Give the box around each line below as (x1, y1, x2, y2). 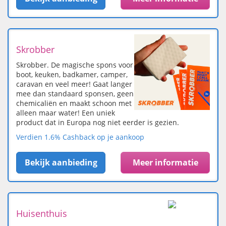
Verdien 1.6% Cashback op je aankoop (16, 132, 144, 142)
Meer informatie (132, 157, 198, 168)
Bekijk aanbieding (25, 157, 97, 168)
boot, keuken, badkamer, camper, (16, 70, 128, 80)
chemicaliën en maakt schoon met (16, 98, 132, 108)
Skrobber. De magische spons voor (16, 60, 133, 70)
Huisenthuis (16, 207, 67, 220)
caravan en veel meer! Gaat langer (16, 79, 132, 89)
